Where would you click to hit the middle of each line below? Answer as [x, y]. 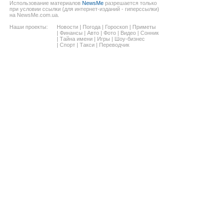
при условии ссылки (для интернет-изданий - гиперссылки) [84, 9]
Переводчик [114, 45]
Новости [67, 27]
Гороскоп [116, 27]
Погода [92, 27]
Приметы [144, 27]
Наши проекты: [29, 27]
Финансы [71, 33]
